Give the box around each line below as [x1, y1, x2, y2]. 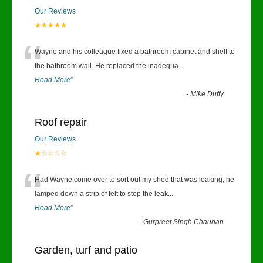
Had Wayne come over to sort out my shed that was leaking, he [35, 176, 234, 184]
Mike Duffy [190, 90, 224, 98]
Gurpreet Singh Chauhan [143, 218, 224, 226]
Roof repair [35, 116, 87, 128]
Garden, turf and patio [35, 244, 137, 256]
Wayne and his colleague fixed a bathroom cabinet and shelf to [35, 48, 235, 56]
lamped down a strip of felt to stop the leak [35, 190, 168, 198]
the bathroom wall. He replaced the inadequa [35, 62, 178, 70]
